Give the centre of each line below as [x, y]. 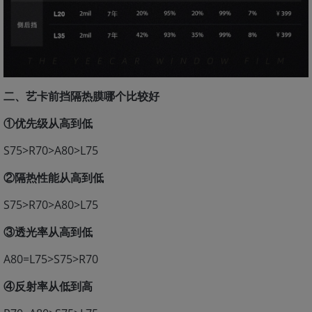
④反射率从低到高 [48, 286]
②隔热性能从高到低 [54, 177]
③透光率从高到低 [48, 232]
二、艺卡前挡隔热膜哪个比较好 [81, 96]
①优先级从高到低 [48, 123]
